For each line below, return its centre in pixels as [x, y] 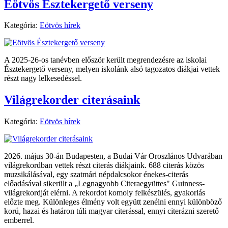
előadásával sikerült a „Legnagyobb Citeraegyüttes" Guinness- [104, 184]
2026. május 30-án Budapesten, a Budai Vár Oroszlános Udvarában [113, 156]
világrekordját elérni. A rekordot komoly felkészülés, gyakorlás [105, 193]
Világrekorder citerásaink [72, 100]
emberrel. [19, 220]
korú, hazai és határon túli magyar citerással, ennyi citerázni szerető [111, 211]
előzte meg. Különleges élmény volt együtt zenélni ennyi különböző [113, 202]
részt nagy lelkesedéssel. [43, 78]
